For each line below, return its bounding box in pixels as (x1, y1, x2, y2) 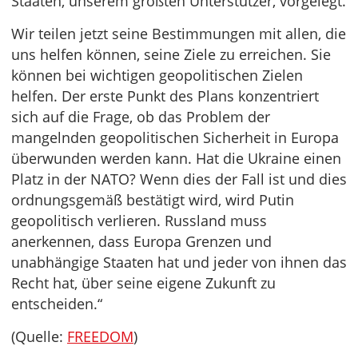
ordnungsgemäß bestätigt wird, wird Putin (11, 190, 294, 210)
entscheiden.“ (11, 294, 102, 314)
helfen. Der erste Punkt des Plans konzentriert (11, 86, 319, 106)
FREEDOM (67, 327, 133, 347)
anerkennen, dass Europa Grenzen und (11, 232, 272, 252)
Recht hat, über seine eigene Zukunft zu (11, 273, 276, 293)
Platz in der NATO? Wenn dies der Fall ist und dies (11, 169, 347, 189)
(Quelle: (11, 327, 67, 347)
